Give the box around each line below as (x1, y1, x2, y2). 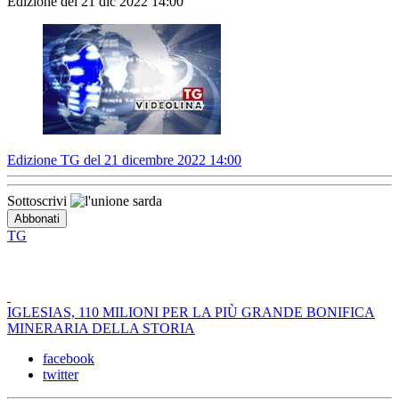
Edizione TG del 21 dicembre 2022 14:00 (7, 152, 241, 168)
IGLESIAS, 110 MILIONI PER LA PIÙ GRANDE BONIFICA (7, 305, 375, 321)
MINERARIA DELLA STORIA (7, 321, 195, 337)
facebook (43, 351, 94, 367)
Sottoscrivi (7, 193, 70, 209)
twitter (43, 367, 78, 383)
